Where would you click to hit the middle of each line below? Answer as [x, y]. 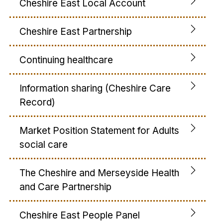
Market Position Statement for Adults [99, 130]
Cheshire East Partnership [76, 31]
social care [44, 144]
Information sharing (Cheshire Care [95, 88]
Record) [37, 102]
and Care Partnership [65, 187]
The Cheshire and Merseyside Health [99, 173]
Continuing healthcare [66, 60]
